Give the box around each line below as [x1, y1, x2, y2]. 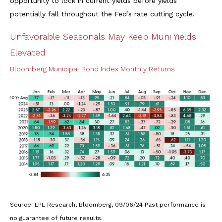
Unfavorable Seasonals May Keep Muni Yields [10, 31, 196, 42]
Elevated [10, 47, 46, 57]
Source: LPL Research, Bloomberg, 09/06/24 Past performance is [10, 201, 206, 209]
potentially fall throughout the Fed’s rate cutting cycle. [10, 9, 195, 18]
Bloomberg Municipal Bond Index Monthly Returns [10, 64, 175, 73]
